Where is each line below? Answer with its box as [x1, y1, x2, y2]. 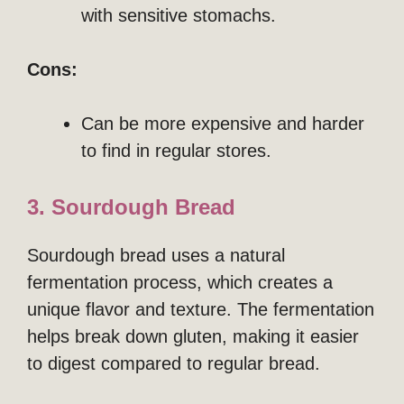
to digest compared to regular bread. [27, 353, 320, 373]
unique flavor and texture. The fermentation [27, 298, 374, 319]
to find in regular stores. [81, 140, 271, 161]
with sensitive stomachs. [81, 5, 276, 25]
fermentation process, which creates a [27, 271, 333, 292]
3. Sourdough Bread [27, 194, 235, 219]
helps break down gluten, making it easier [27, 326, 359, 346]
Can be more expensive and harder [81, 113, 364, 133]
